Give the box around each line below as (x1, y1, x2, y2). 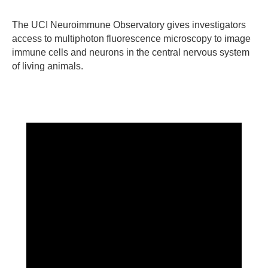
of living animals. (12, 61, 83, 72)
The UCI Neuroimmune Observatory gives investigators (12, 20, 246, 31)
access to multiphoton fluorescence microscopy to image (12, 33, 251, 44)
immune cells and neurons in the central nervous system (12, 47, 249, 58)
